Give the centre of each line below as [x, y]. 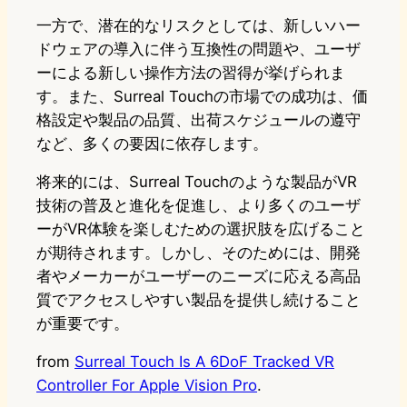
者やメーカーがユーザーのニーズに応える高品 [199, 277]
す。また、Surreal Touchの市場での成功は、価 [202, 97]
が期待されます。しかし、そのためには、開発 [199, 253]
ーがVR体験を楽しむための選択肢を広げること [201, 229]
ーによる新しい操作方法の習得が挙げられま [191, 73]
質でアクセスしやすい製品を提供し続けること [199, 300]
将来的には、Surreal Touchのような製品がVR [197, 182]
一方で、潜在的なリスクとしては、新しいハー [199, 26]
